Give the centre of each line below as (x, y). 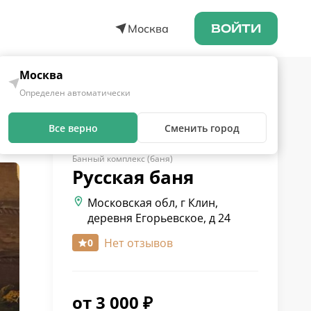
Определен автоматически (75, 93)
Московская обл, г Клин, (153, 203)
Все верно (73, 128)
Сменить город (202, 128)
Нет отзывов (138, 243)
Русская (108, 177)
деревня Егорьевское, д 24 (159, 218)
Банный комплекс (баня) (123, 159)
